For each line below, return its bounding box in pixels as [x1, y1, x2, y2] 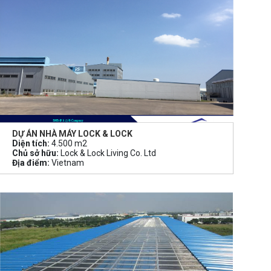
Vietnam [50, 158, 85, 168]
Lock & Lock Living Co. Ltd [59, 148, 157, 158]
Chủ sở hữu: [12, 148, 59, 158]
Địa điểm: [12, 158, 50, 168]
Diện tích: [12, 139, 50, 149]
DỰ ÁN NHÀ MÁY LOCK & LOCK [12, 129, 133, 139]
